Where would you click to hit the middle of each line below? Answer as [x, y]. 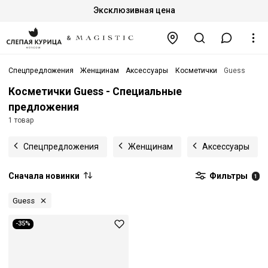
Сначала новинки [44, 176]
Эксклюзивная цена [134, 10]
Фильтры [229, 176]
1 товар [21, 121]
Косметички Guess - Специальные [95, 92]
